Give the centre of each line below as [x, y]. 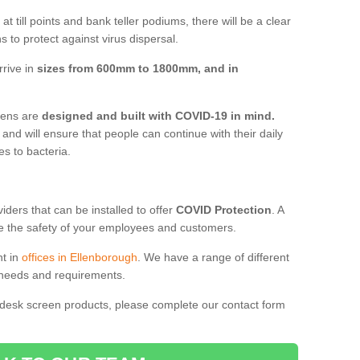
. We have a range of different [213, 257]
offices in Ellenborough [80, 257]
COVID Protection [224, 209]
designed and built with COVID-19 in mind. [158, 115]
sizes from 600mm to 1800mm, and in [138, 68]
